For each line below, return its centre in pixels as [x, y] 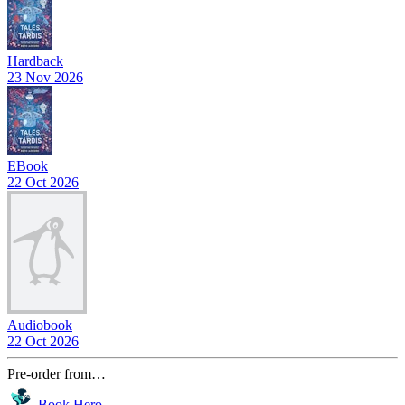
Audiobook [40, 325]
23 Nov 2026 [45, 77]
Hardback [35, 61]
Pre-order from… [57, 373]
